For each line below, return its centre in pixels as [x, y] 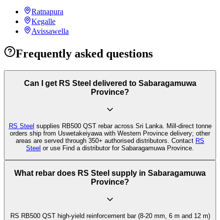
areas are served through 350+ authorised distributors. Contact [106, 141]
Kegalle [43, 21]
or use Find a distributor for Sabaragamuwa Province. [117, 148]
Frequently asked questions [84, 53]
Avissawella [50, 31]
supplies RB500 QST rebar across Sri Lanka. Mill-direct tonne [123, 126]
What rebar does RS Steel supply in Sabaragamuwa [110, 173]
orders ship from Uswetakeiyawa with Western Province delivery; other [110, 134]
